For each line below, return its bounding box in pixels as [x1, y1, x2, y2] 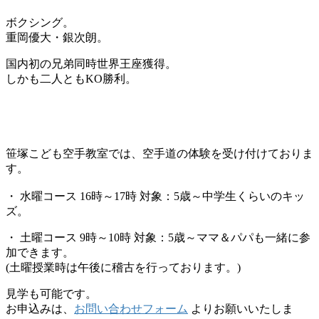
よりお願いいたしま [188, 302, 293, 315]
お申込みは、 [6, 302, 74, 315]
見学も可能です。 [6, 287, 97, 300]
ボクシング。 [6, 16, 74, 28]
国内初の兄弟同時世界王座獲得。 [6, 57, 177, 70]
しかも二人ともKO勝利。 [6, 72, 137, 85]
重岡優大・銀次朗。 [6, 31, 108, 43]
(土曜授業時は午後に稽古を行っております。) [6, 261, 241, 273]
